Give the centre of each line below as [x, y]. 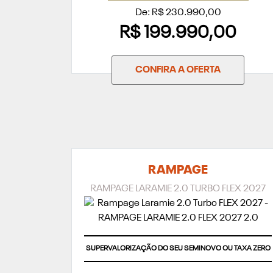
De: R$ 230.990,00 [178, 13]
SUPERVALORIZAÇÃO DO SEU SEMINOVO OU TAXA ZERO [178, 249]
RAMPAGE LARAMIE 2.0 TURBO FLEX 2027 [178, 189]
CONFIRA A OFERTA [178, 70]
